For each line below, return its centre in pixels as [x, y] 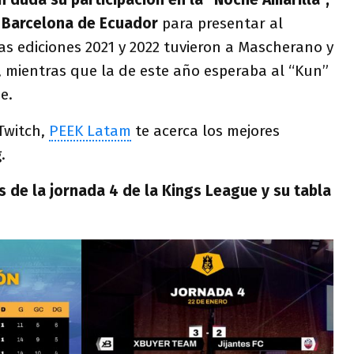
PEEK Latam [90, 131]
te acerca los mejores [205, 131]
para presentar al [222, 24]
